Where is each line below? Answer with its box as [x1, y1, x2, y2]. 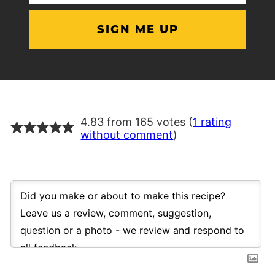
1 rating [193, 115, 232, 128]
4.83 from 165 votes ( [80, 115, 193, 128]
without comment [80, 128, 174, 141]
